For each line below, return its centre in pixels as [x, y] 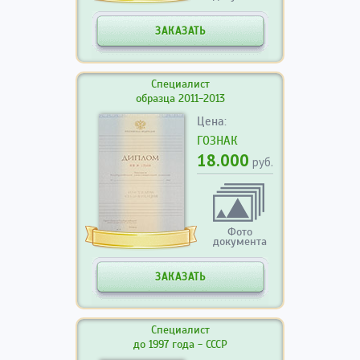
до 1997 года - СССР [180, 344]
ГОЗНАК [217, 141]
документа [240, 241]
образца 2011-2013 [180, 98]
